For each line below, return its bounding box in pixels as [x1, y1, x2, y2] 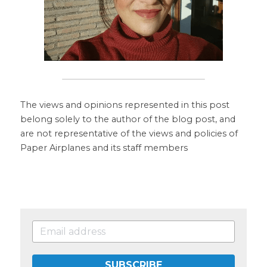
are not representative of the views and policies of [20, 128, 238, 139]
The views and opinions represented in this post [20, 100, 229, 110]
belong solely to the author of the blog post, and [20, 114, 235, 125]
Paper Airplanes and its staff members [20, 142, 188, 153]
